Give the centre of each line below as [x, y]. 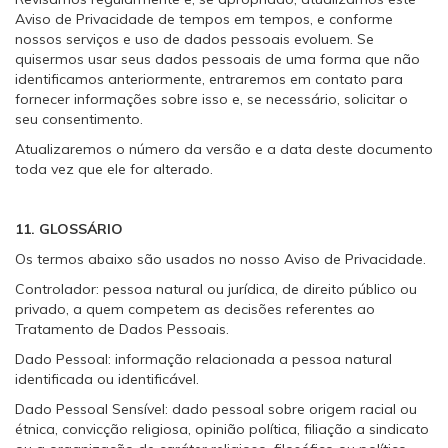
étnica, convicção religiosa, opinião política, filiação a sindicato [222, 429]
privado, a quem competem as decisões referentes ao [195, 309]
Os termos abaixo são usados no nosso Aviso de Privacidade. [220, 259]
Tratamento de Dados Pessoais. [122, 329]
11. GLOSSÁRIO [69, 229]
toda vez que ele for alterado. [114, 169]
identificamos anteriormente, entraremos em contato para [209, 79]
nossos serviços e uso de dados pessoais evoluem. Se [194, 39]
